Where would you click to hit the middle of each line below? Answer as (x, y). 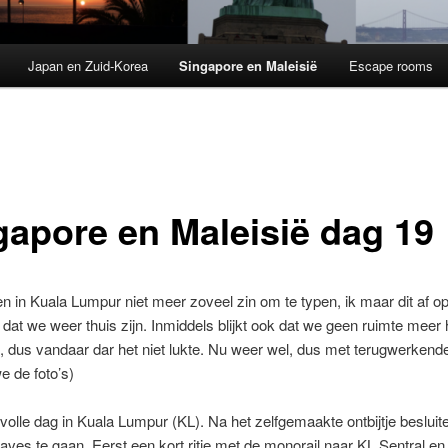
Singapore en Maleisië (248, 66)
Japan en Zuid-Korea (87, 66)
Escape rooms (390, 66)
